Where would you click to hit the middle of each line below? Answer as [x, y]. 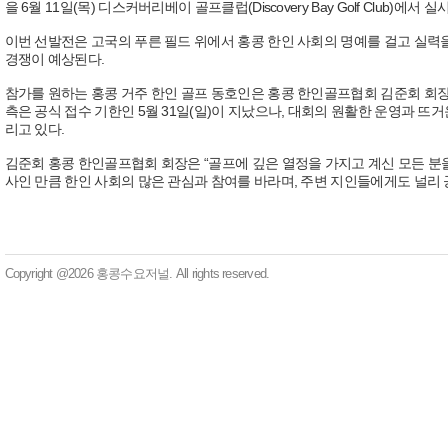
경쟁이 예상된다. [54, 58]
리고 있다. [34, 128]
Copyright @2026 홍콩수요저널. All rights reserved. [137, 273]
